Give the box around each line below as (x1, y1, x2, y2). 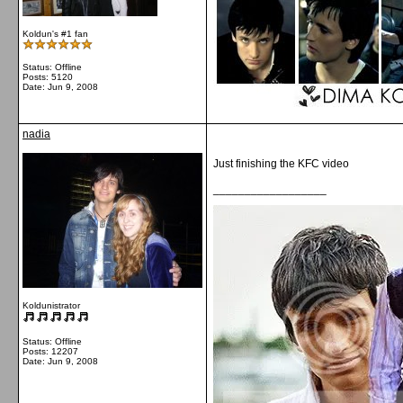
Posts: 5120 (22, 72, 73, 82)
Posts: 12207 (22, 346, 78, 356)
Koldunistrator (22, 300, 80, 310)
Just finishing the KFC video (213, 157, 349, 170)
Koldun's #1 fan (22, 29, 88, 39)
